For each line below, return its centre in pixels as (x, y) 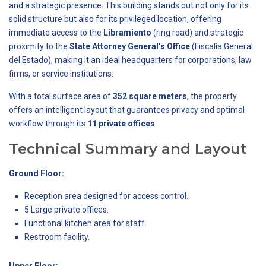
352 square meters (150, 96)
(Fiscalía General (221, 46)
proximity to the (39, 46)
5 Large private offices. (66, 209)
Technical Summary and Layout (128, 148)
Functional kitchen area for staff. (85, 223)
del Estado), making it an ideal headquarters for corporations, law (130, 60)
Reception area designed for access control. (106, 196)
